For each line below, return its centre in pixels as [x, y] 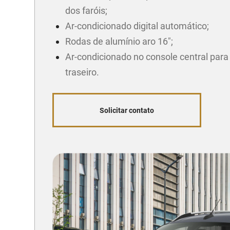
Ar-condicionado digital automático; [137, 26]
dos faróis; [86, 11]
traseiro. [82, 72]
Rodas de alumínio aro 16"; [119, 42]
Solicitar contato [127, 110]
